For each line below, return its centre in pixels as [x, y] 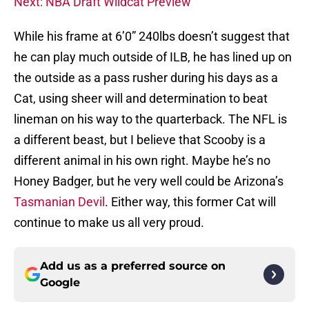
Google [60, 283]
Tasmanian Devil [59, 202]
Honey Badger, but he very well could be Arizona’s [149, 181]
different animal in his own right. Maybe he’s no [142, 161]
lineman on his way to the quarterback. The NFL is [150, 119]
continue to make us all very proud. [109, 223]
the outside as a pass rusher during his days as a [146, 78]
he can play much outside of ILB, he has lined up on [153, 57]
